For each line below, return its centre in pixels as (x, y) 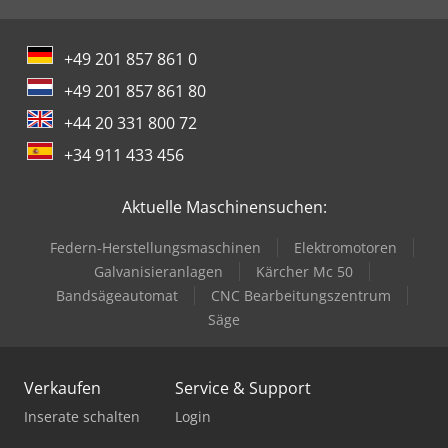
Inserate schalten (82, 417)
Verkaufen (62, 388)
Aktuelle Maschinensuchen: (224, 207)
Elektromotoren (345, 248)
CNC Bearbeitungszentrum (301, 296)
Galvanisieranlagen (158, 272)
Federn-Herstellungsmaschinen (155, 248)
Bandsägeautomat (117, 296)
